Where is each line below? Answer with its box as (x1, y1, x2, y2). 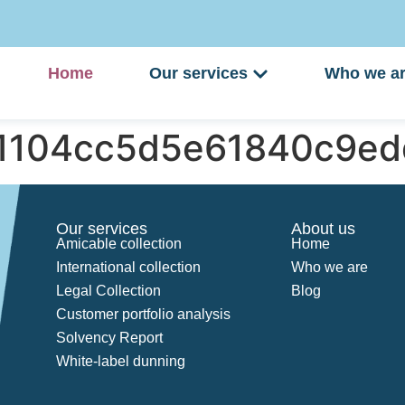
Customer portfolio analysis (56, 306, 231, 322)
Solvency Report (56, 330, 164, 345)
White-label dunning (56, 353, 186, 369)
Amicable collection (56, 236, 183, 251)
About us (291, 220, 356, 238)
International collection (56, 259, 202, 275)
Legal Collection (56, 283, 162, 298)
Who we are (291, 259, 369, 275)
